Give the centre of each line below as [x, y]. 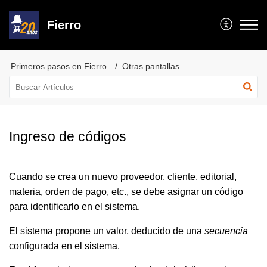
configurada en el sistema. [64, 246]
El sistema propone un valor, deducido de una [107, 231]
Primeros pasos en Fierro [59, 66]
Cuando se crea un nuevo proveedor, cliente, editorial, [123, 177]
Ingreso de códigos [68, 136]
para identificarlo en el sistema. [74, 207]
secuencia [226, 231]
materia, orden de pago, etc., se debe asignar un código [126, 192]
